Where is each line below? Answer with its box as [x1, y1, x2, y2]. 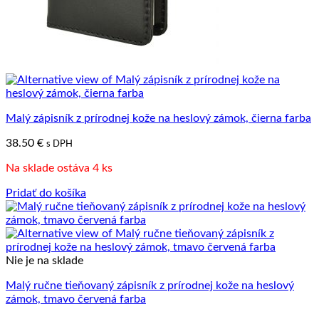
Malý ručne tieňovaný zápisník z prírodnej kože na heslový [6, 280, 294, 291]
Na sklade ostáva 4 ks [6, 162, 113, 174]
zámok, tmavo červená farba [6, 293, 146, 305]
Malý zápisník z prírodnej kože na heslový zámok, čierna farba [6, 113, 311, 124]
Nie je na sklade [6, 255, 83, 266]
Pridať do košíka [6, 187, 86, 199]
